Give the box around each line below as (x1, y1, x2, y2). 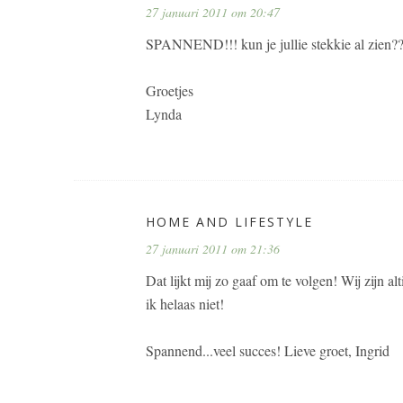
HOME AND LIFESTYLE (146, 213, 313, 230)
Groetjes (146, 81, 193, 100)
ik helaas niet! (146, 294, 224, 313)
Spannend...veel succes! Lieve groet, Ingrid (146, 341, 390, 360)
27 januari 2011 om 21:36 (146, 240, 280, 257)
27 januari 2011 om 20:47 (146, 4, 280, 21)
